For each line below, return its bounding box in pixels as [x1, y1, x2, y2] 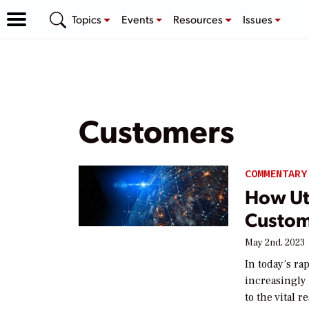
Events [121, 11, 156, 26]
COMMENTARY [245, 167, 308, 181]
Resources [173, 11, 226, 26]
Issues [242, 11, 275, 26]
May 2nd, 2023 [245, 236, 306, 249]
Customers [79, 109, 235, 150]
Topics [72, 11, 103, 26]
